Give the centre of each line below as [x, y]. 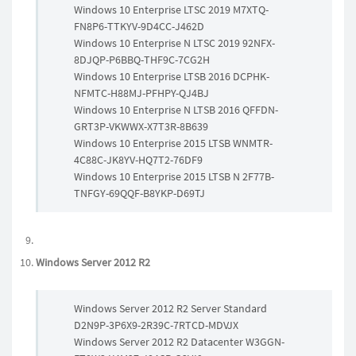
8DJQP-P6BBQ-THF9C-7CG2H [142, 60]
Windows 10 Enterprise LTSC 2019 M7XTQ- [171, 10]
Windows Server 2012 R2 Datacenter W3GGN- [179, 342]
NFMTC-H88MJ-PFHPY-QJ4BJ [141, 93]
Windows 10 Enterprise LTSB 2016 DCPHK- [172, 76]
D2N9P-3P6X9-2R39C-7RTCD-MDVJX [156, 325]
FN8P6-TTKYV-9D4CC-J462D [139, 26]
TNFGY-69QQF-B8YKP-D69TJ [139, 193]
